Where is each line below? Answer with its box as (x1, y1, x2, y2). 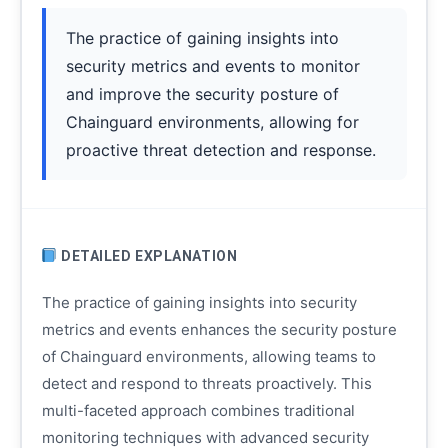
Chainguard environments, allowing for (65, 112, 359, 132)
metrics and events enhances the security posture (41, 320, 397, 339)
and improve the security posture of (65, 84, 339, 104)
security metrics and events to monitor (65, 56, 360, 76)
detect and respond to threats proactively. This (41, 374, 372, 393)
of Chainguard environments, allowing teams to (41, 347, 376, 366)
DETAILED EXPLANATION (57, 248, 238, 264)
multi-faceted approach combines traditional (41, 401, 355, 420)
